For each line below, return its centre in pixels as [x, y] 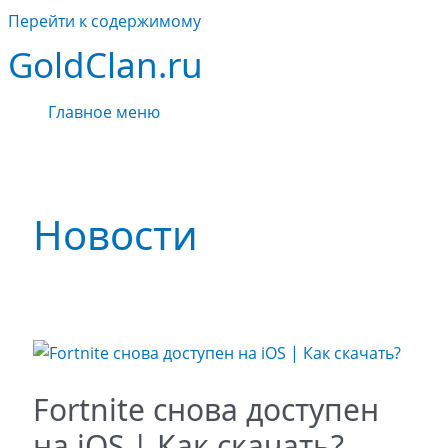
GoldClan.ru [105, 64]
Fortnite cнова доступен [205, 410]
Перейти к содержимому [104, 21]
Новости [115, 235]
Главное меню [104, 112]
